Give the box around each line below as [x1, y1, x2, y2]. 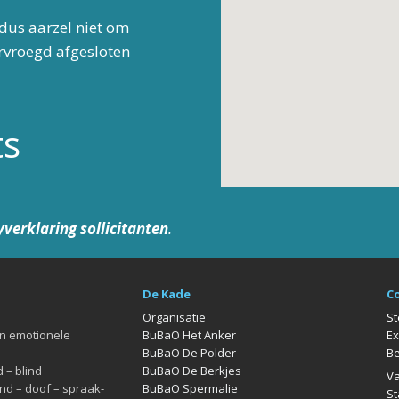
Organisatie [142, 309, 206, 325]
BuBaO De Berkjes [142, 362, 241, 379]
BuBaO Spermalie [142, 380, 238, 396]
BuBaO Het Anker [142, 327, 236, 343]
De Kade [142, 286, 191, 302]
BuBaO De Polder [142, 345, 236, 361]
